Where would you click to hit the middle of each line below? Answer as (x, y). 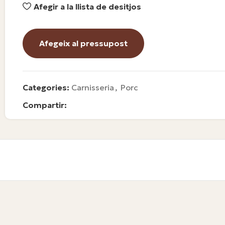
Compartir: (45, 105)
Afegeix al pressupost (83, 43)
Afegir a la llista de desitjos (88, 6)
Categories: (46, 87)
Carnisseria (93, 87)
